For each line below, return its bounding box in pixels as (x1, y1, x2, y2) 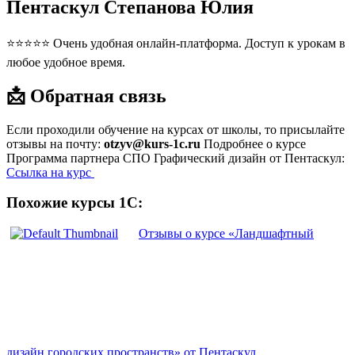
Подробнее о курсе (200, 136, 306, 151)
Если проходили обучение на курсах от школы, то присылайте (6, 122, 345, 136)
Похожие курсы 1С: (6, 194, 143, 212)
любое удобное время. (6, 55, 125, 69)
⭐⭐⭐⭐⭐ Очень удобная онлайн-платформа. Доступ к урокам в (6, 36, 345, 50)
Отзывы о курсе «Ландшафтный (139, 227, 314, 241)
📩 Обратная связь (6, 85, 166, 106)
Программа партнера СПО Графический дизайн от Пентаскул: (6, 151, 345, 165)
